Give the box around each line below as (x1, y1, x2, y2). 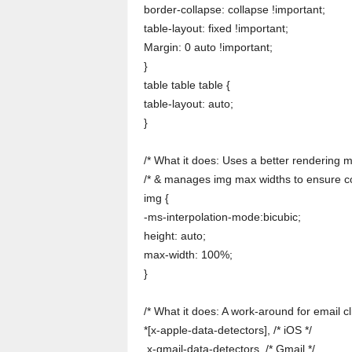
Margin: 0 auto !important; (143, 41, 273, 54)
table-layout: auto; (143, 97, 233, 111)
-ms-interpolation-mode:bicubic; (143, 211, 301, 224)
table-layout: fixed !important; (143, 22, 288, 35)
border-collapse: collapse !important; (143, 3, 325, 16)
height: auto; (143, 229, 206, 243)
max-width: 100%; (143, 248, 233, 262)
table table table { (143, 79, 230, 92)
